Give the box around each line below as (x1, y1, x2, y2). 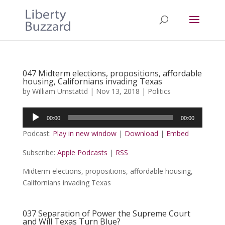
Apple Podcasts (57, 148, 107, 157)
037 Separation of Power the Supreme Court (22, 208, 190, 219)
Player (22, 120, 42, 129)
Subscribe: (22, 148, 57, 157)
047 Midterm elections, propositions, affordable (22, 68, 202, 79)
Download (124, 129, 158, 138)
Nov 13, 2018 (95, 86, 140, 96)
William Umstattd (32, 86, 88, 96)
